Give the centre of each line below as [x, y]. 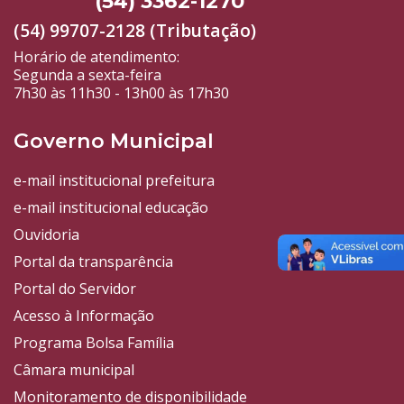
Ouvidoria [46, 235]
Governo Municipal [114, 141]
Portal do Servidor [75, 289]
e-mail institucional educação [111, 208]
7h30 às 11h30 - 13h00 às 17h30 [121, 93]
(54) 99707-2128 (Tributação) [135, 31]
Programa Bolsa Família [94, 343]
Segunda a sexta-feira [87, 75]
